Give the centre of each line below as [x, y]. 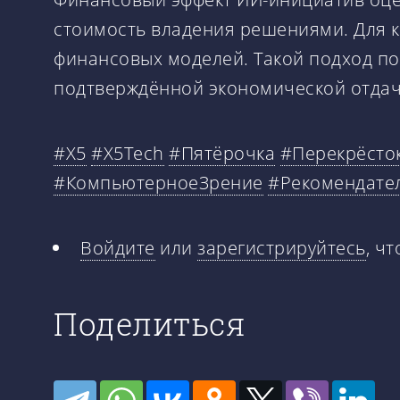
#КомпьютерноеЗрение [158, 182]
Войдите [118, 247]
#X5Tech [128, 153]
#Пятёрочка [222, 153]
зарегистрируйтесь [282, 247]
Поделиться [150, 323]
